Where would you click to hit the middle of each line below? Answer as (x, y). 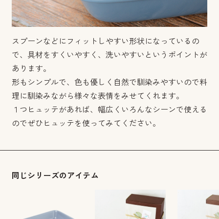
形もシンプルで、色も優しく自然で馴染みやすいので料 (109, 83)
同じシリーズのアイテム (55, 176)
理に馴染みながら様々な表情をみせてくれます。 (98, 96)
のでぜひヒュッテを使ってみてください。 (86, 124)
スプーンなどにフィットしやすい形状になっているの (106, 42)
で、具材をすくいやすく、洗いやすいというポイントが (109, 55)
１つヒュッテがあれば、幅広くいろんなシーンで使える (109, 110)
